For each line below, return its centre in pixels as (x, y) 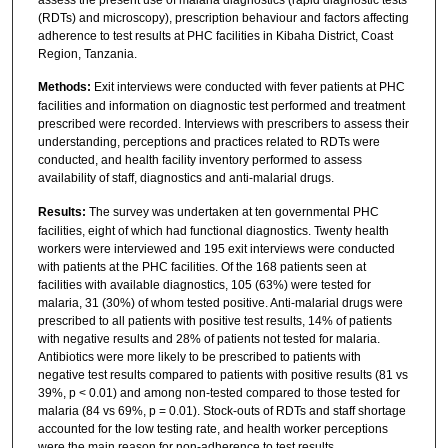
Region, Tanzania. (87, 53)
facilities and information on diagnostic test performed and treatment (221, 106)
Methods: (64, 87)
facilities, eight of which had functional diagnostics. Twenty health (213, 230)
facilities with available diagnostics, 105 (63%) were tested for (204, 284)
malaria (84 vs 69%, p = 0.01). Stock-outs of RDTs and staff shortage (221, 410)
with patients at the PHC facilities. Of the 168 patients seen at (201, 266)
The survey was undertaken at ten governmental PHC (232, 211)
